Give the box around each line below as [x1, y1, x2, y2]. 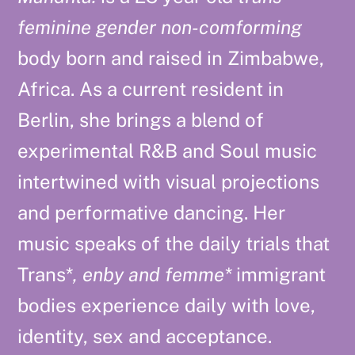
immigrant [231, 262, 326, 285]
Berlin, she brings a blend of [17, 108, 265, 131]
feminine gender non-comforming [17, 15, 303, 38]
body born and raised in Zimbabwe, [17, 46, 325, 69]
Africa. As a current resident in [17, 77, 284, 100]
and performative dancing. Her [17, 200, 286, 223]
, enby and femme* [73, 262, 232, 285]
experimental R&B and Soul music [17, 139, 318, 162]
